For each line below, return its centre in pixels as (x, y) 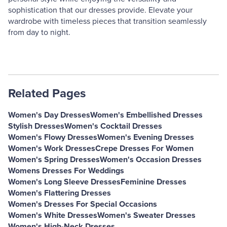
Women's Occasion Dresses (151, 160)
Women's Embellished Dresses (146, 115)
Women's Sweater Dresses (146, 215)
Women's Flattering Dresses (60, 193)
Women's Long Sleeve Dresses (64, 182)
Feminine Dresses (154, 182)
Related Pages (47, 93)
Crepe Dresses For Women (144, 148)
